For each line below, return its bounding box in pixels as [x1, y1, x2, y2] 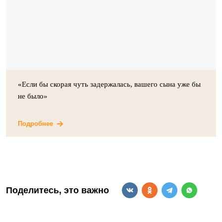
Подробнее [18, 120, 53, 127]
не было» [18, 92, 50, 100]
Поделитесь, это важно [6, 185, 109, 195]
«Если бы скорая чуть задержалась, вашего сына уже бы [18, 80, 201, 88]
